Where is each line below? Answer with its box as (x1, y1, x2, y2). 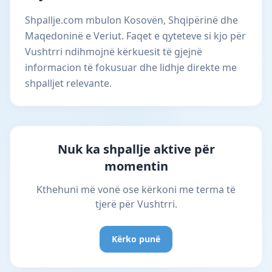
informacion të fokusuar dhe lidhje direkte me (25, 61, 237, 74)
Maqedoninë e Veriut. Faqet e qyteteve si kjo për (25, 29, 246, 42)
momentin (104, 158, 168, 174)
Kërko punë (112, 233, 160, 245)
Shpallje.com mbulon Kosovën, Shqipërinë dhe (25, 13, 238, 27)
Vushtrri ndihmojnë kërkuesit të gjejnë (25, 45, 202, 58)
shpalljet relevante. (25, 76, 112, 90)
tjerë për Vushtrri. (95, 197, 177, 211)
